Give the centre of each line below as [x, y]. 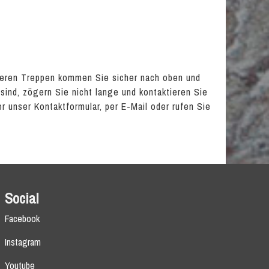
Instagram [23, 242]
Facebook [22, 219]
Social [21, 198]
